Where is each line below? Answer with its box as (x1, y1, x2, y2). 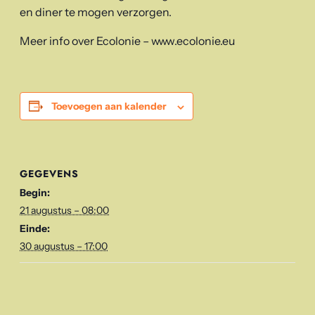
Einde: (20, 221, 50, 235)
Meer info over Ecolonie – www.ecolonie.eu (20, 34, 235, 49)
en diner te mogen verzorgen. (20, 5, 172, 20)
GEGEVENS (20, 166, 79, 181)
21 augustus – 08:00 (20, 203, 109, 217)
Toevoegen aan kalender (51, 100, 167, 113)
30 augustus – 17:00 (20, 239, 108, 252)
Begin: (20, 186, 50, 199)
